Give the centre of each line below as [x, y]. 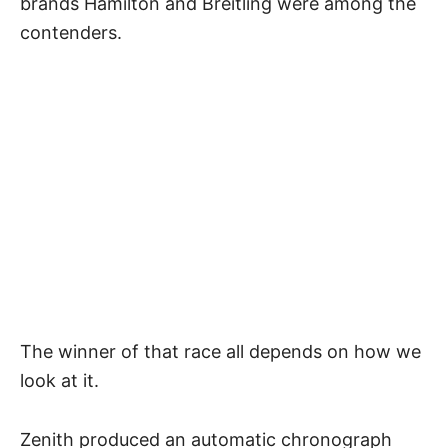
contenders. [73, 33]
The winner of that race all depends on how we [220, 352]
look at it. [62, 381]
